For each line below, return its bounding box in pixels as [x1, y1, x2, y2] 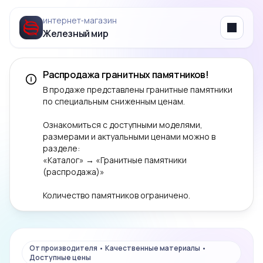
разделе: [43, 143, 80, 154]
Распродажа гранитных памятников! [43, 68, 209, 81]
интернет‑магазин [43, 15, 117, 26]
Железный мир [43, 27, 109, 40]
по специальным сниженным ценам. [43, 96, 185, 107]
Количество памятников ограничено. [43, 190, 190, 201]
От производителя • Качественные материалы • [29, 243, 207, 253]
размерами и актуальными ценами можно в [43, 131, 215, 142]
